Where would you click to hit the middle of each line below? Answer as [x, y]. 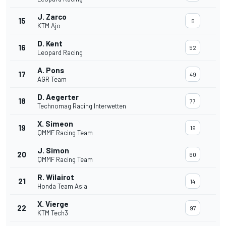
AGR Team [52, 79]
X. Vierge [53, 204]
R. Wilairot [56, 177]
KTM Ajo [49, 26]
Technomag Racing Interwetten [82, 106]
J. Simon [53, 151]
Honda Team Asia [62, 186]
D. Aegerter [58, 97]
